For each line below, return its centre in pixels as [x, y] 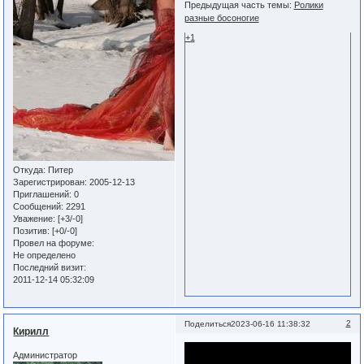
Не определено [45, 256]
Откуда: [30, 170]
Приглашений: [43, 195]
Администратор [45, 355]
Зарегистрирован [49, 182]
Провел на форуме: [54, 243]
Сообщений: [39, 207]
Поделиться [207, 324]
